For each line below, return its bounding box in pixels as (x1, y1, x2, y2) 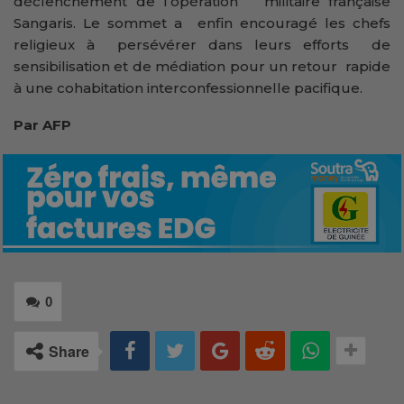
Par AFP (14, 116, 71, 134)
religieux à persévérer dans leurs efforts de (14, 36, 390, 54)
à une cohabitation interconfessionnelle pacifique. (14, 79, 363, 97)
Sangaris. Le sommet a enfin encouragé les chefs (14, 14, 390, 32)
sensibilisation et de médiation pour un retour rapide (14, 58, 390, 76)
